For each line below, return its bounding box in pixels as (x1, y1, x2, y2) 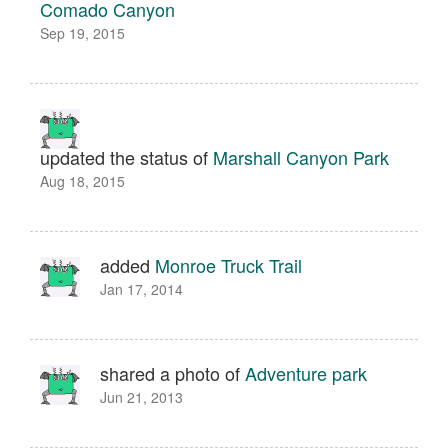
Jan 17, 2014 (100, 279, 183, 299)
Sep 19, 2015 (40, 23, 125, 43)
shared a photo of (100, 360, 245, 386)
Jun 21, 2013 (100, 387, 183, 407)
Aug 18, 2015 (40, 171, 125, 191)
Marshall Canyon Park (213, 144, 389, 170)
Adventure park (245, 360, 367, 386)
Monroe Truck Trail (155, 252, 302, 278)
